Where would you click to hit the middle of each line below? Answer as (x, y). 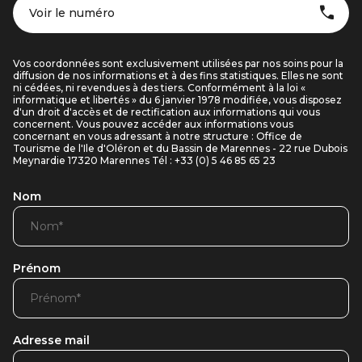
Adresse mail (51, 340)
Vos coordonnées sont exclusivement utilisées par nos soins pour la (178, 63)
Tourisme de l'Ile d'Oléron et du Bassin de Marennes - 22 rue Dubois (180, 148)
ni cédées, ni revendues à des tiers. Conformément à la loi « (159, 88)
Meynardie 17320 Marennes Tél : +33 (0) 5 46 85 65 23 (144, 160)
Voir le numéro (72, 13)
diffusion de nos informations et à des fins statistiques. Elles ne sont (178, 76)
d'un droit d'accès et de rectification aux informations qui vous (166, 112)
